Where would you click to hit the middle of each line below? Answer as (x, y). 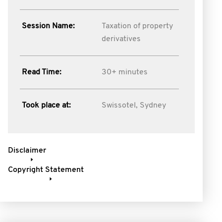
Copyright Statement (46, 170)
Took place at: (46, 106)
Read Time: (42, 72)
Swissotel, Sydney (134, 106)
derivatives (121, 39)
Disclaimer (27, 151)
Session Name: (48, 26)
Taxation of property (137, 26)
